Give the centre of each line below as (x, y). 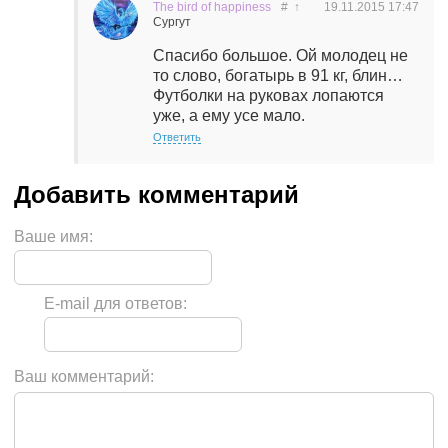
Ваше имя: (53, 236)
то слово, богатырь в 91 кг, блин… (278, 75)
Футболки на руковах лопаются (268, 95)
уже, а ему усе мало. (229, 115)
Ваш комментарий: (84, 376)
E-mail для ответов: (115, 303)
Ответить (177, 137)
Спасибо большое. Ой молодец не (280, 55)
